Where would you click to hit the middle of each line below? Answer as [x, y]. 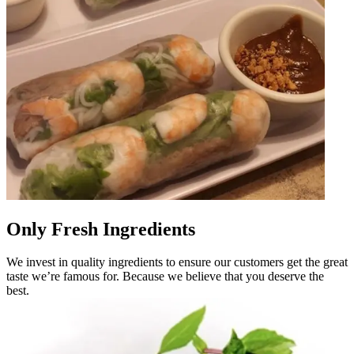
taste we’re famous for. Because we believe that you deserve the [165, 277]
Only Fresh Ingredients [101, 229]
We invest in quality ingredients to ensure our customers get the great [177, 262]
